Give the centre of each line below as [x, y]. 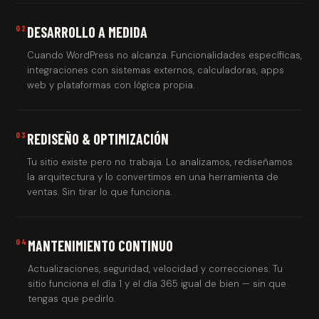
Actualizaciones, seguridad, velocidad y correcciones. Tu [156, 269]
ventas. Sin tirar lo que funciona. [100, 192]
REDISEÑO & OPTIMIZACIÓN [98, 139]
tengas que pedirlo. [72, 299]
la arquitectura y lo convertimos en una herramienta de [153, 177]
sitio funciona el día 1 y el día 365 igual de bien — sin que [157, 284]
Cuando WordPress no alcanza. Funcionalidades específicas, [165, 55]
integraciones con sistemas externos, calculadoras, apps [156, 70]
